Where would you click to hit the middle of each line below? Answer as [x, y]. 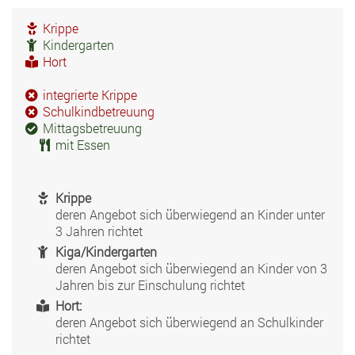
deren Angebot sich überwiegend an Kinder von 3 [191, 269]
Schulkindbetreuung [97, 112]
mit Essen [81, 145]
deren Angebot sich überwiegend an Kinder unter [190, 215]
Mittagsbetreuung [91, 128]
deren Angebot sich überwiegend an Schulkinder [189, 323]
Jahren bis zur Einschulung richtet [150, 285]
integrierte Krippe [88, 95]
